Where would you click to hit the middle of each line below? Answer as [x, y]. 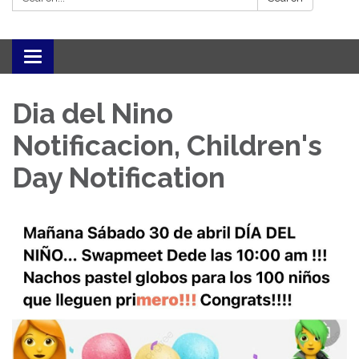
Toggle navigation [85, 58]
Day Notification [119, 178]
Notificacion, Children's [167, 146]
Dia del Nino [93, 114]
